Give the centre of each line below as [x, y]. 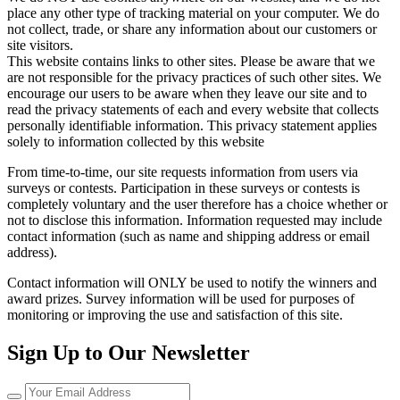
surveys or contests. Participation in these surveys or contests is [183, 187]
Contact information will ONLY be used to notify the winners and [192, 282]
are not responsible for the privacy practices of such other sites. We [194, 77]
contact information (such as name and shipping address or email [188, 236]
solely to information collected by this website [136, 141]
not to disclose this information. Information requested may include [195, 220]
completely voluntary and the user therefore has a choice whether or [197, 204]
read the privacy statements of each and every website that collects [193, 109]
